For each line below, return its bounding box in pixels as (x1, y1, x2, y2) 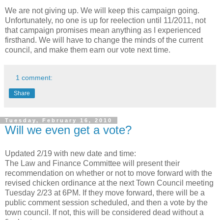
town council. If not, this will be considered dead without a (5, 208, 204, 217)
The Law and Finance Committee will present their (5, 159, 180, 167)
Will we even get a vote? (5, 123, 132, 137)
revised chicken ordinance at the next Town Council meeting (5, 178, 214, 187)
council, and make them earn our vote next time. (5, 45, 170, 54)
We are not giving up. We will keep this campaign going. (5, 6, 199, 15)
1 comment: (16, 73, 53, 82)
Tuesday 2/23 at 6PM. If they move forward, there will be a (5, 188, 205, 197)
